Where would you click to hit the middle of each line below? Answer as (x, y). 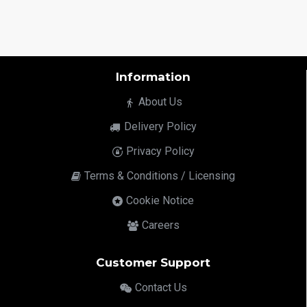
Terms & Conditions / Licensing (160, 176)
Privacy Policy (160, 151)
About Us (160, 102)
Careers (160, 225)
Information (153, 77)
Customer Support (153, 262)
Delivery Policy (160, 126)
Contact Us (161, 287)
